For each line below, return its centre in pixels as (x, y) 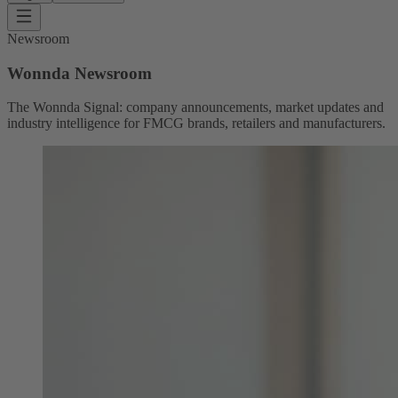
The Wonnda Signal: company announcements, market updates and (195, 107)
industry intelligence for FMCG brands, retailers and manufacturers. (196, 123)
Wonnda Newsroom (80, 73)
